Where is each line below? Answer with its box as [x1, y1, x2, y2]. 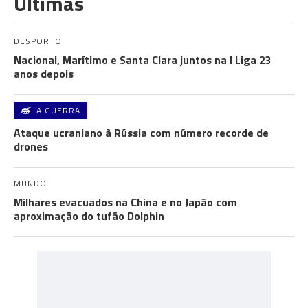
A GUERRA [36, 104, 80, 117]
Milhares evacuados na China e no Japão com [14, 194, 237, 210]
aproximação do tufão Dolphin [14, 208, 164, 224]
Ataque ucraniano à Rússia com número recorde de [14, 124, 269, 141]
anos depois [14, 65, 74, 82]
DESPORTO [14, 34, 62, 47]
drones [14, 138, 48, 155]
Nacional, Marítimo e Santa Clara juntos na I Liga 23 [14, 52, 272, 68]
